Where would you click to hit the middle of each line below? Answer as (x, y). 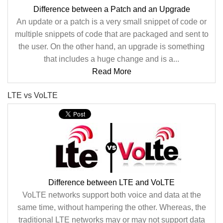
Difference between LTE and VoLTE (111, 182)
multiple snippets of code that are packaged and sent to (111, 34)
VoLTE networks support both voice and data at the (111, 195)
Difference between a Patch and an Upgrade (111, 9)
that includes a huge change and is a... (111, 59)
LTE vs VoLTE (33, 95)
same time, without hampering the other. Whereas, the (111, 207)
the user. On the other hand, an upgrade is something (111, 47)
